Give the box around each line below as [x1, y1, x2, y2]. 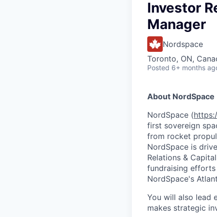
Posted [147, 63, 170, 72]
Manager [147, 16, 206, 32]
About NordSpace [147, 92, 215, 101]
